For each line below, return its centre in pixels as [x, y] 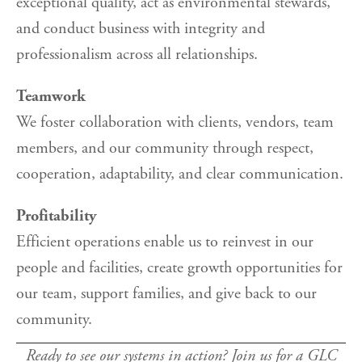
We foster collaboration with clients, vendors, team [175, 123]
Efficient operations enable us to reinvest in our [165, 242]
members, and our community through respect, [165, 149]
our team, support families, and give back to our [166, 294]
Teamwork [51, 97]
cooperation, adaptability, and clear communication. [180, 175]
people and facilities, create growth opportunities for [179, 268]
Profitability [56, 217]
